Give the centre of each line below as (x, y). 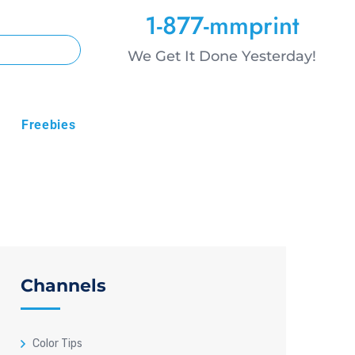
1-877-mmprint (221, 26)
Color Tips (57, 344)
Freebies (48, 125)
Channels (63, 286)
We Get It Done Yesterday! (221, 56)
